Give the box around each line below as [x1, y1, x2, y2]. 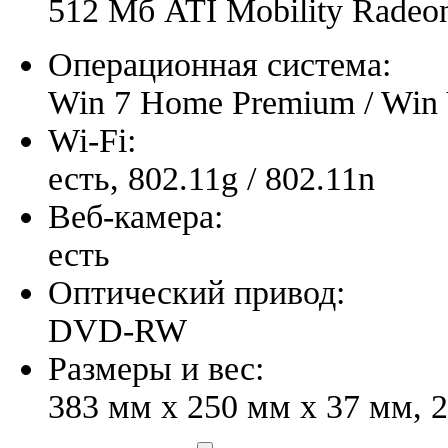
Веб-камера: [48, 197, 223, 235]
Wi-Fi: [48, 121, 136, 159]
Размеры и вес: [48, 349, 264, 387]
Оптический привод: [48, 273, 345, 311]
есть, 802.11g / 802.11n [48, 159, 375, 197]
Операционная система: [48, 45, 391, 83]
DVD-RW [48, 311, 187, 349]
